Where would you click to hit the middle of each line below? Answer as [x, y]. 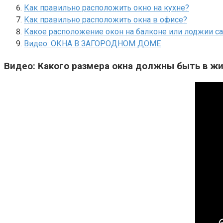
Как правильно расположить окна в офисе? [106, 19]
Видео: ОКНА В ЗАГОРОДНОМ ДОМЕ [92, 43]
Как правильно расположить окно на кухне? [107, 7]
